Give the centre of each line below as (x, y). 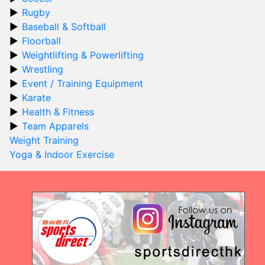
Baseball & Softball (64, 27)
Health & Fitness (58, 112)
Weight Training (44, 140)
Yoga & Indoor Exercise (62, 154)
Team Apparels (55, 126)
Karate (36, 98)
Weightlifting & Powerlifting (83, 55)
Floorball (41, 41)
